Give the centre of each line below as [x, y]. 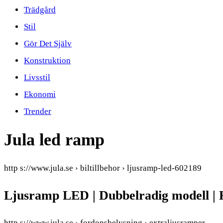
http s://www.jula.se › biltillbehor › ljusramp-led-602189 [103, 168]
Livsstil [37, 77]
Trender [38, 111]
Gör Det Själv [48, 44]
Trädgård [40, 10]
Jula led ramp [54, 139]
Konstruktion [47, 60]
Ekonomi [40, 94]
